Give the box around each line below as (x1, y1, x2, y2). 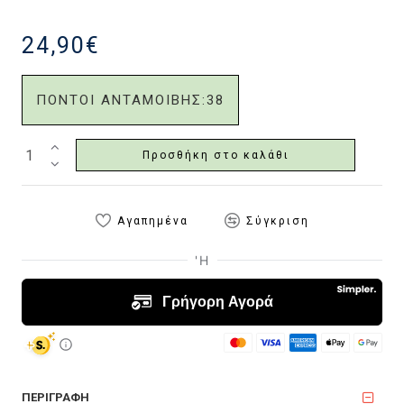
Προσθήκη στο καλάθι (142, 149, 289, 161)
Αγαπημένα (116, 214, 188, 227)
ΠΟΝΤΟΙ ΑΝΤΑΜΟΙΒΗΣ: (36, 92, 207, 108)
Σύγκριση (245, 214, 309, 227)
